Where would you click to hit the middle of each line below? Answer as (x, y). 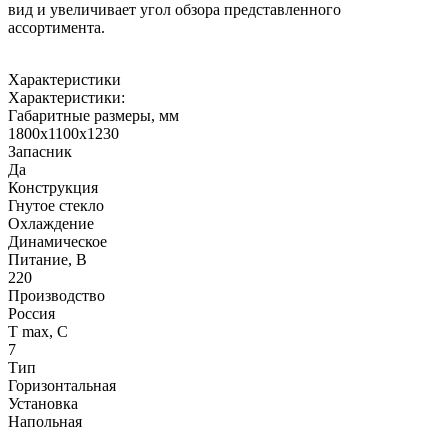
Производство (56, 295)
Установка (43, 403)
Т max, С (38, 331)
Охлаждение (51, 223)
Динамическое (57, 241)
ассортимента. (56, 27)
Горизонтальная (62, 385)
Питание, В (47, 259)
